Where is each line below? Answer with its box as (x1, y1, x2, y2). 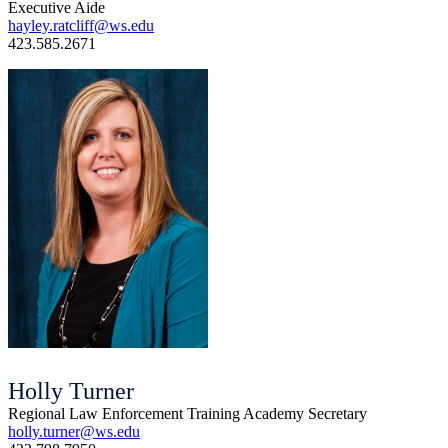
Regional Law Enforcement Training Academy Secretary (8, 404, 367, 422)
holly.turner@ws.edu (8, 422, 140, 440)
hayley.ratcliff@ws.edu (8, 16, 154, 34)
